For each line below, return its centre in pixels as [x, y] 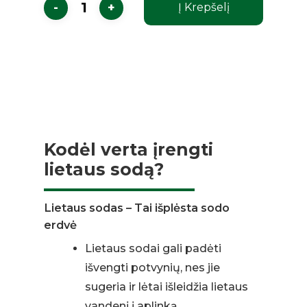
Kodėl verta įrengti [129, 150]
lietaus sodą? [104, 170]
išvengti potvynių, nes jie [153, 268]
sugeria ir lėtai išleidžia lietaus [167, 287]
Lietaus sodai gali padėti [153, 249]
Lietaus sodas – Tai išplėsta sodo [137, 208]
